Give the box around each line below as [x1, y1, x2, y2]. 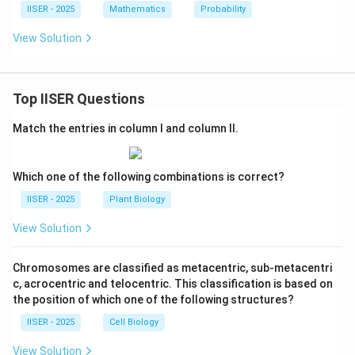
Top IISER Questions [13, 90, 145, 108]
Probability [200, 4, 246, 15]
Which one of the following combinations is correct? [13, 170, 284, 184]
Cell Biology [109, 317, 158, 328]
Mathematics [109, 4, 166, 15]
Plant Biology [109, 194, 165, 205]
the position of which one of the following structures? [13, 293, 294, 307]
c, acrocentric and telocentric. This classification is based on [13, 277, 333, 291]
